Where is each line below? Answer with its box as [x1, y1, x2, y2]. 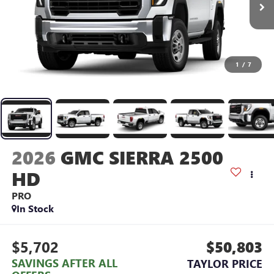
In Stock [16, 201, 54, 215]
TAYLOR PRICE [187, 256, 263, 272]
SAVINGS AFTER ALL [11, 256, 117, 271]
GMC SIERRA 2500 [60, 144, 223, 169]
